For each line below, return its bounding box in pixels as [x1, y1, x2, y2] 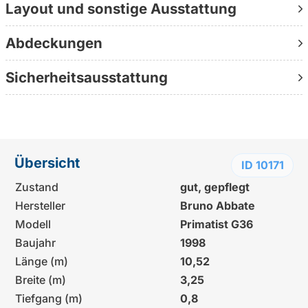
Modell [14, 217, 51, 231]
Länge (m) [14, 254, 68, 268]
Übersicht [14, 154, 80, 171]
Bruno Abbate [179, 198, 255, 212]
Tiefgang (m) [14, 291, 82, 305]
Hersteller [14, 198, 65, 212]
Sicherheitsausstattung [5, 68, 168, 86]
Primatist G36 [179, 217, 253, 231]
